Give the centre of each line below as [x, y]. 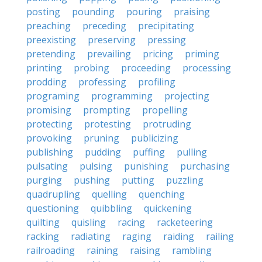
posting [43, 12]
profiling [157, 82]
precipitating [166, 26]
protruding [167, 124]
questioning [53, 208]
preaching [49, 26]
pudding [103, 152]
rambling [192, 250]
